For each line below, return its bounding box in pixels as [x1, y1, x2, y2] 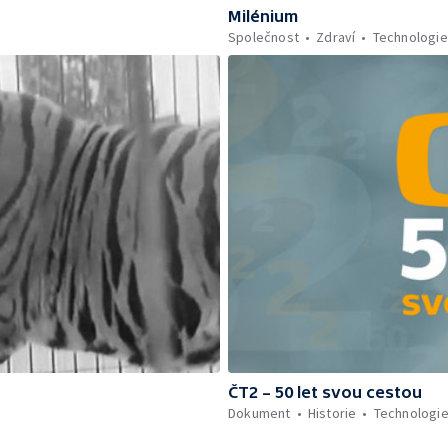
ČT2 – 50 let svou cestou [228, 382, 422, 401]
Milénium [228, 7, 298, 26]
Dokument [228, 403, 291, 422]
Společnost [228, 28, 299, 47]
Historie [307, 403, 357, 422]
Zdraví [316, 28, 356, 47]
